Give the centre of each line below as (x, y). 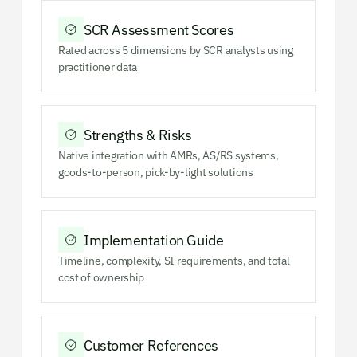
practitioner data (98, 67)
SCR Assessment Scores (159, 29)
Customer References (151, 345)
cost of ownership (101, 278)
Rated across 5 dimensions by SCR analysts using (175, 51)
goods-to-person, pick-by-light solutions (155, 173)
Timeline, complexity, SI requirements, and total (174, 261)
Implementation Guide (153, 240)
